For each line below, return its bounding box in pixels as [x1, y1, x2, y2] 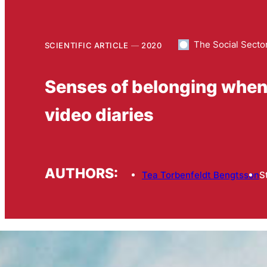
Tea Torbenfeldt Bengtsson [141, 169, 259, 181]
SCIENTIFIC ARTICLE [44, 40, 129, 50]
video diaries [44, 103, 154, 125]
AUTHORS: [44, 165, 118, 182]
